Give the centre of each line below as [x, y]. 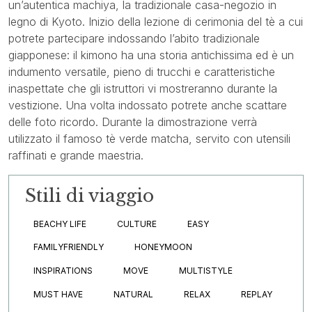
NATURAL [133, 294]
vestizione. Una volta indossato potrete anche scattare [148, 105]
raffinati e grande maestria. [76, 155]
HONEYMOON [163, 247]
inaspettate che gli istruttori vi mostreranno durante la [143, 88]
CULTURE [136, 224]
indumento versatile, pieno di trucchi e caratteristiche [142, 71]
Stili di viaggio [89, 196]
